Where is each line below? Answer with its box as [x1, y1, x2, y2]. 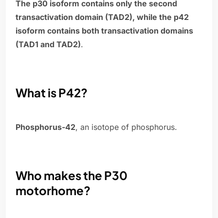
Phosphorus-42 [16, 122, 75, 132]
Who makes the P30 [16, 168, 127, 183]
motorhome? [16, 183, 91, 198]
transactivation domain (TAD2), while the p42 [16, 12, 189, 22]
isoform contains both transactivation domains [16, 26, 193, 36]
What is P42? [16, 85, 88, 100]
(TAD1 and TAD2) [16, 39, 81, 50]
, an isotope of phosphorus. [75, 122, 177, 132]
